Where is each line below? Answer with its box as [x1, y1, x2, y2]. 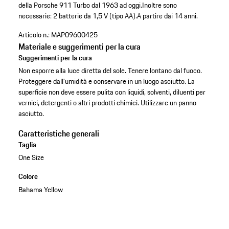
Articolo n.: [18, 29, 50, 41]
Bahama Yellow [18, 184, 63, 195]
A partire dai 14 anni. [136, 10, 198, 22]
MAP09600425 [51, 29, 98, 41]
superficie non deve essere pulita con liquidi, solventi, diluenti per [18, 86, 205, 98]
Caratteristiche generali [18, 127, 99, 140]
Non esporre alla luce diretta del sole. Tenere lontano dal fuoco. [18, 65, 202, 77]
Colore [18, 171, 38, 182]
